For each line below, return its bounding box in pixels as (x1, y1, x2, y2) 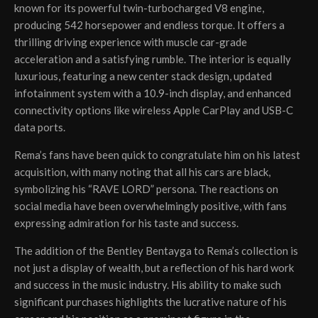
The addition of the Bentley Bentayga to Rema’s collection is (14, 244, 298, 258)
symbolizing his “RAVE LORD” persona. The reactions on (14, 182, 278, 196)
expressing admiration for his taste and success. (14, 216, 238, 230)
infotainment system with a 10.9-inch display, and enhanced (14, 87, 291, 100)
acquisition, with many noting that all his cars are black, (14, 165, 270, 179)
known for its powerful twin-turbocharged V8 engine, (14, 1, 264, 15)
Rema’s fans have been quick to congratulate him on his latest (14, 148, 300, 162)
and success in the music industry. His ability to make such (14, 278, 281, 292)
